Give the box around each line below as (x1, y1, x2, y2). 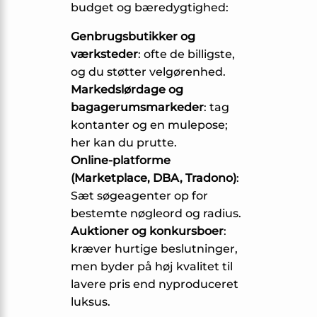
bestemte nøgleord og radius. (71, 207, 241, 221)
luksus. (71, 295, 110, 309)
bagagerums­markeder (71, 100, 204, 115)
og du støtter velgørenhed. (71, 65, 226, 79)
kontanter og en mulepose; (71, 118, 228, 132)
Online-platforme (71, 154, 171, 168)
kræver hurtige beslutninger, (71, 242, 238, 256)
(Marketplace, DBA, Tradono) (71, 171, 236, 185)
